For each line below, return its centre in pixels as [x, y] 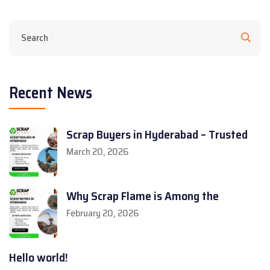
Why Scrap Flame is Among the [143, 196]
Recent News [51, 93]
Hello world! [39, 258]
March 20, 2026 [97, 152]
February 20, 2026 [102, 213]
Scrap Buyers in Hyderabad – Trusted [157, 135]
